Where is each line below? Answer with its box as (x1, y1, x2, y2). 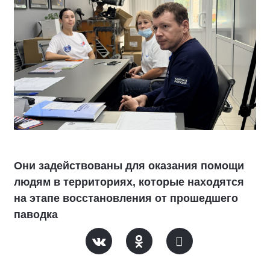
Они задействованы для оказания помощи (14, 160, 244, 172)
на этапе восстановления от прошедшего (14, 192, 238, 205)
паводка (14, 209, 58, 221)
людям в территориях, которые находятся (14, 176, 244, 189)
